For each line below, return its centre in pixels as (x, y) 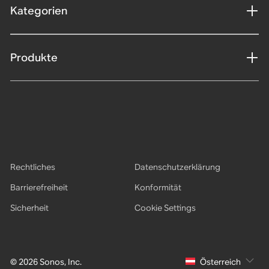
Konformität (158, 187)
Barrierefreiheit (39, 187)
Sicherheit (29, 207)
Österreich (221, 262)
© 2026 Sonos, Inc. (46, 262)
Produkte (34, 58)
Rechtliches (32, 167)
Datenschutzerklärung (177, 167)
